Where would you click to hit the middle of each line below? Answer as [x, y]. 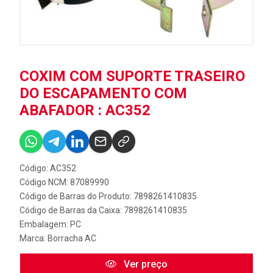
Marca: [34, 238]
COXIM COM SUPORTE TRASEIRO [132, 76]
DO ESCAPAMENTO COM [103, 93]
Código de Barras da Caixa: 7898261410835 [103, 210]
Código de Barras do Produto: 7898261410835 [108, 196]
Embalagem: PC [50, 224]
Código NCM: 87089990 [64, 182]
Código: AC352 [48, 168]
